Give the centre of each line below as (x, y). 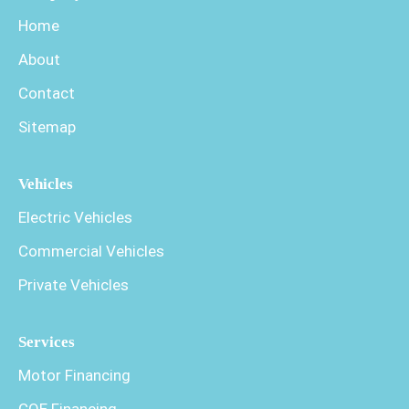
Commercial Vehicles (91, 252)
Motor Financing (74, 376)
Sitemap (47, 127)
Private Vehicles (73, 285)
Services (47, 342)
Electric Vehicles (75, 218)
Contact (47, 94)
